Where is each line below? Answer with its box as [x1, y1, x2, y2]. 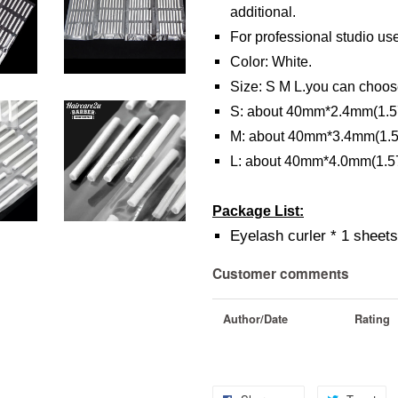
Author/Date [223, 311, 288, 328]
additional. [230, 4, 296, 20]
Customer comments [212, 264, 349, 283]
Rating [354, 311, 390, 328]
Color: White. [230, 54, 312, 69]
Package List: [212, 203, 304, 219]
